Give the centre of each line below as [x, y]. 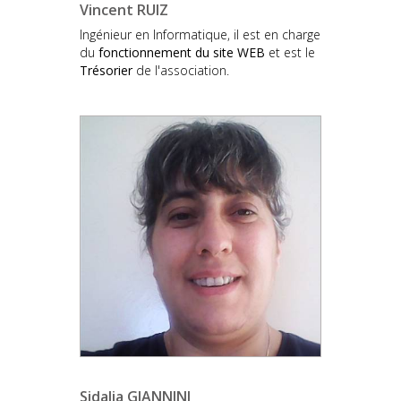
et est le [290, 52]
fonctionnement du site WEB [182, 52]
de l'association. [181, 70]
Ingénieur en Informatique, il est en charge [200, 34]
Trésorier [106, 70]
